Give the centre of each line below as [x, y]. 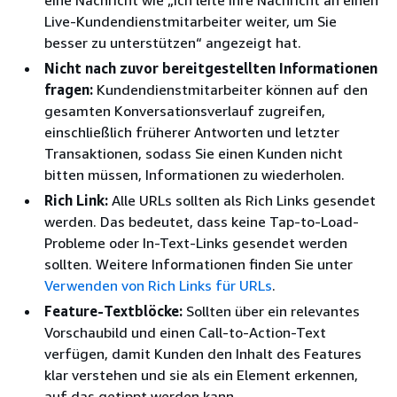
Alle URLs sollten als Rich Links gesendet [242, 200]
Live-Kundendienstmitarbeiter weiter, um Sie [191, 21]
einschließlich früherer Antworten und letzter [192, 132]
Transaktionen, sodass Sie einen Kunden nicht [194, 153]
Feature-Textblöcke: [113, 311]
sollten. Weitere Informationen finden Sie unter [198, 264]
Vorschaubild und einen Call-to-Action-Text [185, 332]
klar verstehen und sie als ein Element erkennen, [201, 374]
